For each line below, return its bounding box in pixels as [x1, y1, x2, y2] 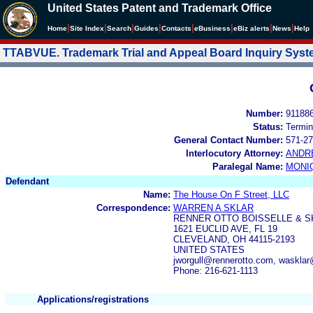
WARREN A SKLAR [173, 202, 254, 213]
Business [198, 24, 231, 32]
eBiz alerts [233, 24, 270, 32]
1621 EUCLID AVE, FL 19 [173, 223, 277, 234]
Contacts [161, 24, 191, 32]
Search [107, 24, 131, 32]
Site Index [70, 24, 104, 32]
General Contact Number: [174, 134, 283, 145]
